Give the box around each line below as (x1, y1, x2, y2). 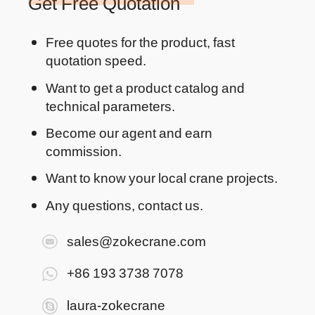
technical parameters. (45, 96, 175, 114)
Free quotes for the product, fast (45, 33, 235, 51)
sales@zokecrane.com (66, 231, 206, 249)
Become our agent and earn (45, 124, 212, 141)
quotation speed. (45, 51, 146, 69)
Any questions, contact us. (45, 195, 203, 213)
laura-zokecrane (66, 296, 165, 314)
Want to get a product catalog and (45, 78, 245, 96)
